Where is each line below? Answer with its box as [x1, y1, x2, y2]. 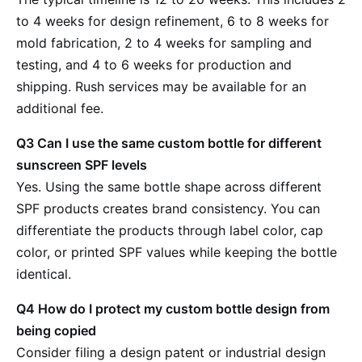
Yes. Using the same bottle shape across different [16, 179, 322, 195]
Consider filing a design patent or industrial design [16, 344, 326, 360]
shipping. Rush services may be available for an [16, 78, 306, 95]
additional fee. [16, 100, 103, 116]
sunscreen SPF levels [16, 157, 147, 173]
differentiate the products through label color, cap [16, 222, 323, 238]
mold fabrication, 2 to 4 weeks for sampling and [16, 35, 312, 51]
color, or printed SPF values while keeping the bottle [16, 244, 337, 260]
